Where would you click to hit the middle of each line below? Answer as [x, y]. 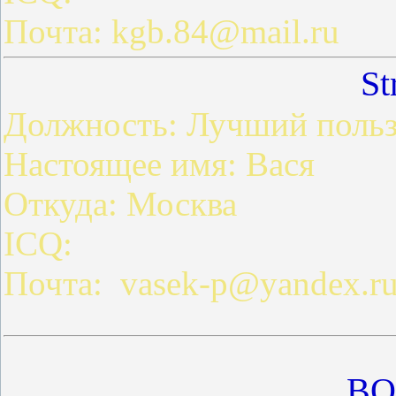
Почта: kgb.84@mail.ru [171, 32]
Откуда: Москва [120, 203]
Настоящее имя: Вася [159, 164]
